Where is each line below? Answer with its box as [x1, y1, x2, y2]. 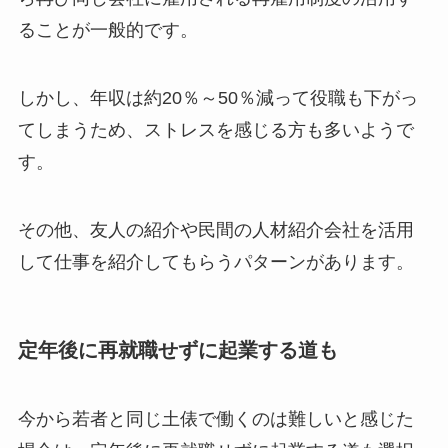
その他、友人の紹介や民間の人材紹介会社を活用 [17, 219, 414, 240]
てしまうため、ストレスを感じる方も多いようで [17, 119, 414, 140]
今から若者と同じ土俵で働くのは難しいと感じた [17, 409, 414, 430]
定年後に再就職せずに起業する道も [17, 338, 338, 361]
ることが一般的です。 [17, 20, 198, 41]
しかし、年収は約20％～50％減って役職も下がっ [17, 87, 418, 108]
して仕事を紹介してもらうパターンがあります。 [17, 251, 414, 272]
